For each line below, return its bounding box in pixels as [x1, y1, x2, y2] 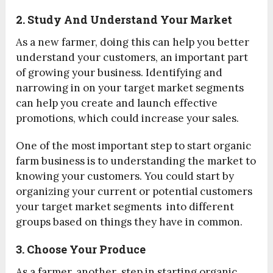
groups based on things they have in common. [16, 214, 243, 229]
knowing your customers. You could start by [16, 169, 235, 183]
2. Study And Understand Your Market [16, 12, 233, 27]
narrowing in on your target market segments [16, 80, 244, 94]
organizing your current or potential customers [16, 184, 253, 198]
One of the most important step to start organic [16, 138, 252, 152]
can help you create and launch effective [16, 96, 218, 110]
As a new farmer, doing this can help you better [16, 35, 250, 49]
